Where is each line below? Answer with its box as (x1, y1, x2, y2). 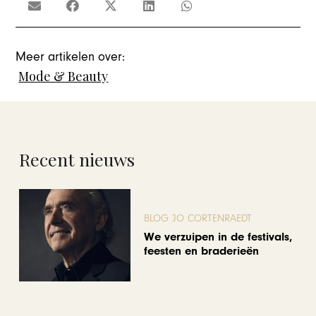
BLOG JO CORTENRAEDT (144, 212, 253, 225)
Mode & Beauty (18, 68, 109, 85)
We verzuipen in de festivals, (144, 229, 293, 244)
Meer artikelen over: (16, 49, 126, 65)
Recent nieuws (19, 147, 135, 171)
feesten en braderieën (144, 243, 260, 258)
